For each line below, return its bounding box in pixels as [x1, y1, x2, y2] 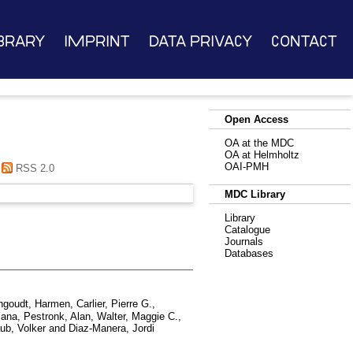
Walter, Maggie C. [97, 310, 178, 322]
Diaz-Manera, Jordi [69, 321, 154, 334]
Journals [225, 236, 263, 247]
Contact [271, 34, 338, 49]
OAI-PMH [225, 161, 269, 173]
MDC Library [225, 188, 285, 200]
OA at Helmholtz [225, 149, 299, 161]
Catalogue [225, 224, 270, 236]
